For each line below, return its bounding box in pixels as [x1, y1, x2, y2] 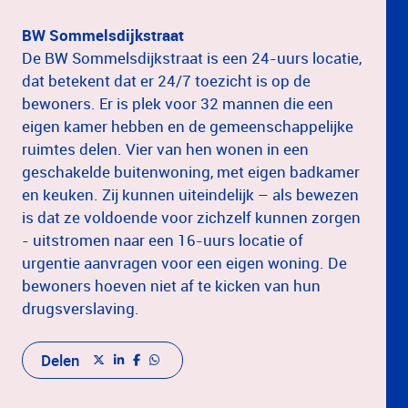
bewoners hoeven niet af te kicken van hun [22, 274, 321, 296]
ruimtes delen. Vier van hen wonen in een [22, 138, 309, 159]
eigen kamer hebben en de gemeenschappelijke [22, 115, 353, 137]
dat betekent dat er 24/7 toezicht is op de [22, 69, 311, 91]
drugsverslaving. [22, 297, 139, 319]
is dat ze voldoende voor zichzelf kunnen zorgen [22, 206, 361, 228]
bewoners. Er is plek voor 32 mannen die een [22, 92, 333, 114]
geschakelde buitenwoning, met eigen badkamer [22, 160, 360, 182]
